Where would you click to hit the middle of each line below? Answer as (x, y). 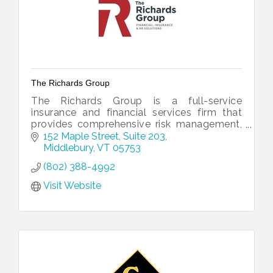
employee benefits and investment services (136, 136)
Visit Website (72, 185)
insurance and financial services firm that (136, 113)
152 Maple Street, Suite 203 (104, 136)
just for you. (59, 147)
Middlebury (68, 147)
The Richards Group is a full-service (136, 101)
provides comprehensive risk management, (136, 124)
